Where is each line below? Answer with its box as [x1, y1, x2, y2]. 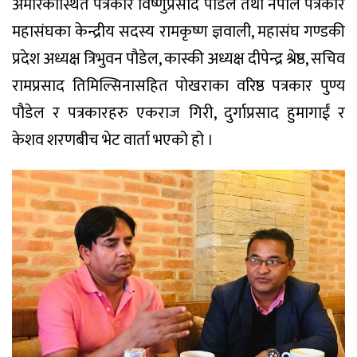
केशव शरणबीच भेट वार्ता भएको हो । [12, 127, 214, 155]
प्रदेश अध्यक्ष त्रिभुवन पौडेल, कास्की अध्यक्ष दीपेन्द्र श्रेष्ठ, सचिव [12, 45, 345, 73]
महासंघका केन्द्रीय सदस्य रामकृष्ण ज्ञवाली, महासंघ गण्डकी [12, 18, 345, 46]
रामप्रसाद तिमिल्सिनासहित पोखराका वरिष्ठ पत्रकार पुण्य [12, 73, 345, 100]
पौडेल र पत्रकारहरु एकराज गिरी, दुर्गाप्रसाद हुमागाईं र [12, 100, 345, 127]
